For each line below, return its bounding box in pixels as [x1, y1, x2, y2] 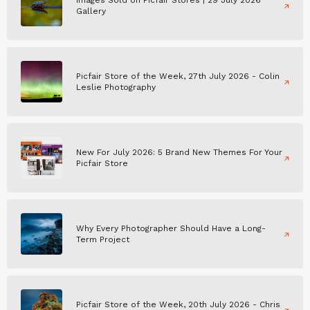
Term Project [76, 235, 129, 245]
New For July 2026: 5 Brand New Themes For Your [76, 147, 282, 158]
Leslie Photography [76, 82, 156, 93]
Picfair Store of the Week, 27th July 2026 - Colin [76, 71, 280, 82]
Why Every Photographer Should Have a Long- [76, 224, 266, 234]
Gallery [76, 6, 106, 17]
